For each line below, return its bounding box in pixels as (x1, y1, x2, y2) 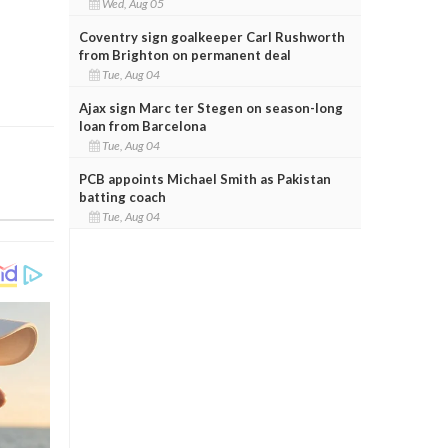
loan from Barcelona (78, 117, 206, 134)
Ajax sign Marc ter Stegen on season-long (78, 99, 343, 116)
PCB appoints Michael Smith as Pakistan (78, 170, 331, 187)
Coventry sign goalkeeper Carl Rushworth (78, 28, 345, 45)
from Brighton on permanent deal (78, 46, 291, 63)
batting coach (78, 188, 166, 205)
